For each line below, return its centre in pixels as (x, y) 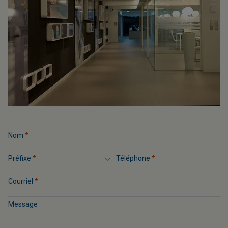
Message (23, 204)
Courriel (21, 181)
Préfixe (20, 158)
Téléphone (134, 158)
